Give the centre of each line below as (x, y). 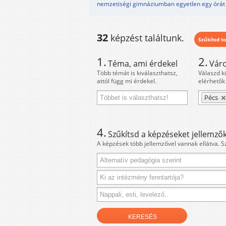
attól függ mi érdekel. (127, 81)
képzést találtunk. (147, 38)
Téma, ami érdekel (143, 64)
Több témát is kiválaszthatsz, (137, 73)
